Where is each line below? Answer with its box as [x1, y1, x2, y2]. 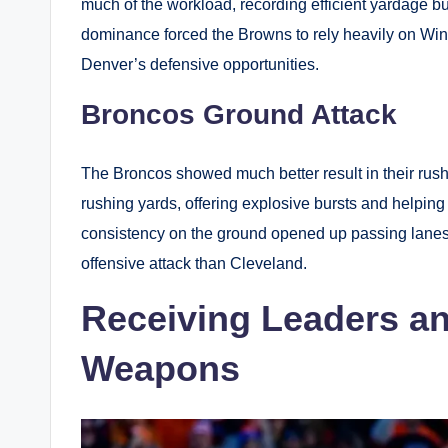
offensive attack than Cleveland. [81, 255, 307, 273]
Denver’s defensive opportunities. [81, 56, 319, 74]
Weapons [81, 348, 240, 390]
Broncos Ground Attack [81, 99, 397, 131]
